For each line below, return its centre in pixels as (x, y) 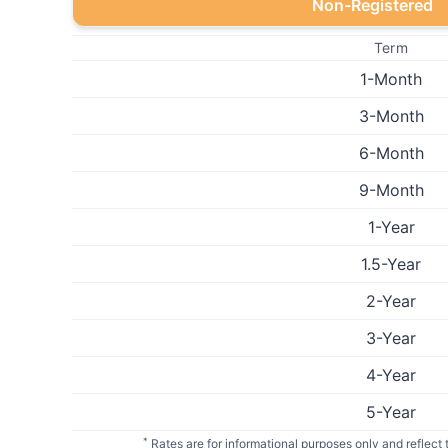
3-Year (391, 338)
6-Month (391, 153)
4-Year (391, 375)
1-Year (391, 227)
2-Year (391, 301)
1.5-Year (391, 264)
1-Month (391, 79)
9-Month (391, 190)
